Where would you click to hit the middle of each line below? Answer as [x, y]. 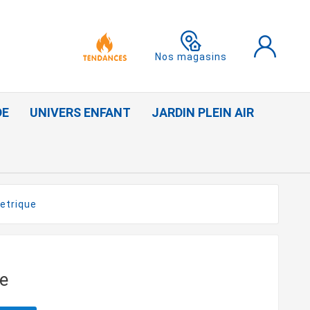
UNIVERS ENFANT [80, 113]
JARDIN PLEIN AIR [203, 113]
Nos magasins [191, 56]
